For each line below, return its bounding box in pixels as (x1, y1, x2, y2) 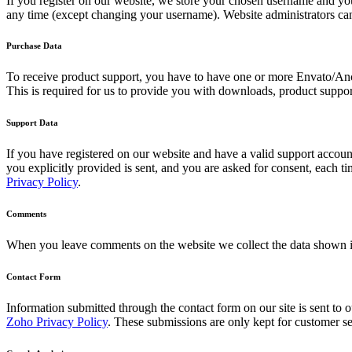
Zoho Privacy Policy (6, 315, 108, 329)
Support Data (6, 118, 58, 128)
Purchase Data (6, 41, 62, 51)
